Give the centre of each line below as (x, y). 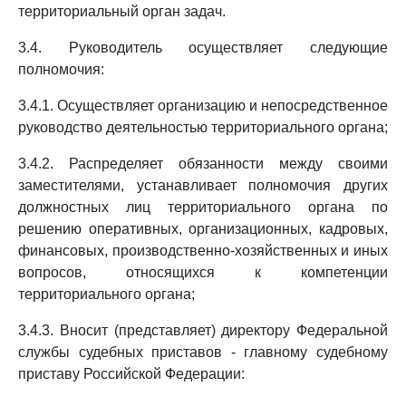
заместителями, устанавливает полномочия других (203, 185)
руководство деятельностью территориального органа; (203, 127)
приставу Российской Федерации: (131, 374)
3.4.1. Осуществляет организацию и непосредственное (203, 106)
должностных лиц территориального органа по (203, 207)
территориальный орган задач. (122, 11)
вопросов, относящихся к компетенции (203, 272)
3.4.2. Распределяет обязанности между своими (203, 164)
